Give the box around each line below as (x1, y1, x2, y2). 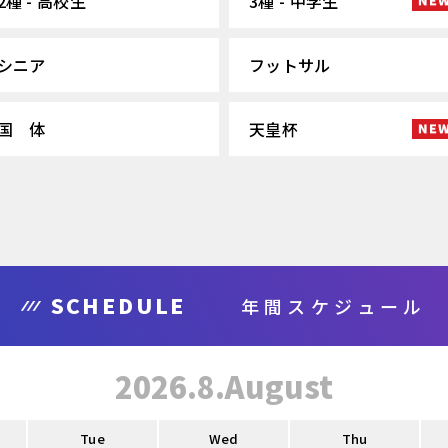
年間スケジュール (240, 293, 427, 319)
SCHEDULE (51, 291, 187, 320)
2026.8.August (115, 364, 333, 408)
